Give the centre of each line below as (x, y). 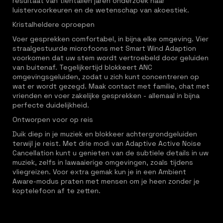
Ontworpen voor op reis (55, 119)
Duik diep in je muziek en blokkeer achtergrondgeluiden (105, 134)
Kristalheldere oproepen (56, 24)
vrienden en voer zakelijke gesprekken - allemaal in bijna (106, 96)
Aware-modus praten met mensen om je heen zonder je (106, 181)
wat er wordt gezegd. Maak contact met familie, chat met (111, 86)
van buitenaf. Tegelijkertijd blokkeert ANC (82, 67)
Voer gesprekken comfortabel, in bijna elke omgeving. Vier (111, 39)
